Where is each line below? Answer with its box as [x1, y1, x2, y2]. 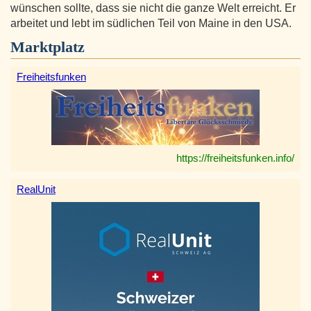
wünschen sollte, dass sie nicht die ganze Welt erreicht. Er [10, 2, 296, 15]
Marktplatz [10, 38, 85, 56]
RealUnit [17, 183, 56, 196]
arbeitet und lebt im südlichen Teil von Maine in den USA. [10, 17, 292, 30]
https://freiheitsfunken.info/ [176, 152, 294, 165]
